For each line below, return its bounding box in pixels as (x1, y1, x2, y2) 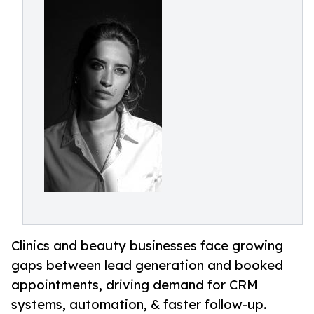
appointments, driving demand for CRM (11, 277, 258, 293)
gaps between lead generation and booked (11, 257, 283, 273)
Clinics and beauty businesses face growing (11, 238, 283, 254)
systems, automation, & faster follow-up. (11, 296, 267, 313)
